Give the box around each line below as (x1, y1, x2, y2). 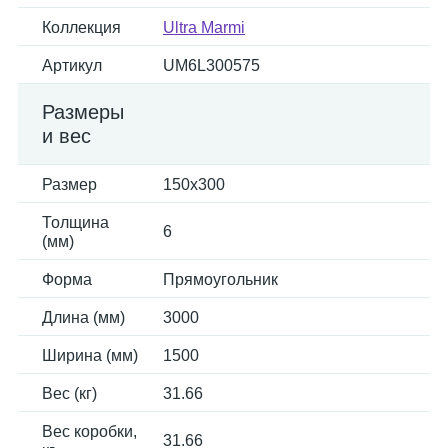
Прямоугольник (163, 271, 278, 288)
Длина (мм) (42, 309, 125, 326)
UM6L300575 (163, 57, 260, 74)
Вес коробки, (42, 423, 137, 440)
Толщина (42, 214, 109, 231)
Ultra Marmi (163, 19, 245, 36)
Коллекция (42, 19, 121, 36)
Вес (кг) (42, 385, 97, 402)
